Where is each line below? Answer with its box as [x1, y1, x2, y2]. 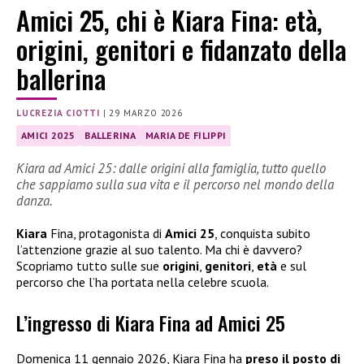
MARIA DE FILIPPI [145, 129, 227, 142]
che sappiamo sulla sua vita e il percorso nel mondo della [16, 175, 334, 193]
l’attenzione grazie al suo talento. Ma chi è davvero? [16, 241, 302, 258]
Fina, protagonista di [50, 225, 165, 241]
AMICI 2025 [21, 129, 76, 142]
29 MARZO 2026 [109, 107, 183, 119]
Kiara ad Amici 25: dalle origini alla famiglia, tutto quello [16, 159, 326, 177]
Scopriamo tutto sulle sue [16, 258, 162, 274]
